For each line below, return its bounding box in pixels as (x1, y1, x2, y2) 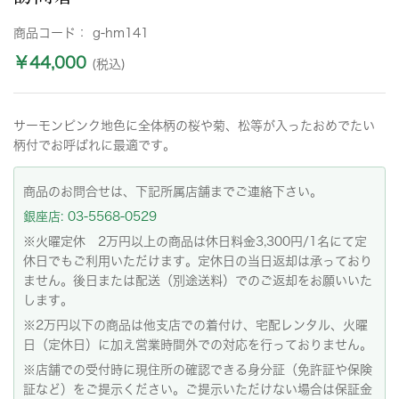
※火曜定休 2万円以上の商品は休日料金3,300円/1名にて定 (23, 235, 367, 248)
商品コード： (13, 27, 93, 39)
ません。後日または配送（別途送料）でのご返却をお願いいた (23, 274, 372, 287)
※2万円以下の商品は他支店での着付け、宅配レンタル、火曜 (23, 319, 368, 331)
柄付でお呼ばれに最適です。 (13, 139, 175, 151)
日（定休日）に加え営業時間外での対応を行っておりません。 (23, 338, 372, 351)
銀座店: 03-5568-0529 (23, 210, 157, 223)
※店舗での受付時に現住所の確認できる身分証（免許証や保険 (23, 363, 372, 376)
